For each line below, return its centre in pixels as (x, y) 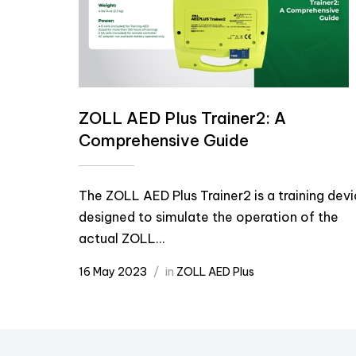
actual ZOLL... (122, 238)
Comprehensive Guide (164, 140)
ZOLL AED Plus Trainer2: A (182, 118)
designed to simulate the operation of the (209, 217)
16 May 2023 (113, 272)
